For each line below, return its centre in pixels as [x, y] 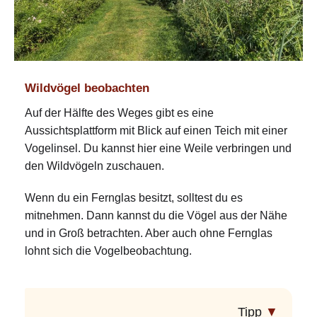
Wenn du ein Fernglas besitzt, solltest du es [134, 198]
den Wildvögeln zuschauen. [94, 166]
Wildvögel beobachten [87, 88]
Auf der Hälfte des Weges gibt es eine [119, 113]
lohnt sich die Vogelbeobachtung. [108, 251]
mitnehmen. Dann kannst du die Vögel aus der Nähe [156, 216]
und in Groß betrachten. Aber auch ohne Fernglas [149, 234]
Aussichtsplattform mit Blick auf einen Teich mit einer [156, 131]
